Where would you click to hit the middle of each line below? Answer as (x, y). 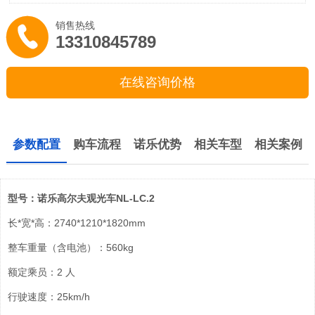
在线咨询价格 (157, 82)
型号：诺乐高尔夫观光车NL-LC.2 (81, 198)
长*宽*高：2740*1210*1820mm (77, 223)
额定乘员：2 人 (41, 272)
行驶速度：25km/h (49, 296)
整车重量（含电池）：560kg (71, 247)
